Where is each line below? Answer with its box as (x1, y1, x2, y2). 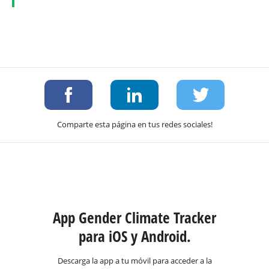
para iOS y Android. (78, 226, 191, 246)
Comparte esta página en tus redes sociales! (56, 119, 213, 130)
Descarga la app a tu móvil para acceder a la (57, 255, 212, 266)
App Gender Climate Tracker (53, 207, 216, 228)
